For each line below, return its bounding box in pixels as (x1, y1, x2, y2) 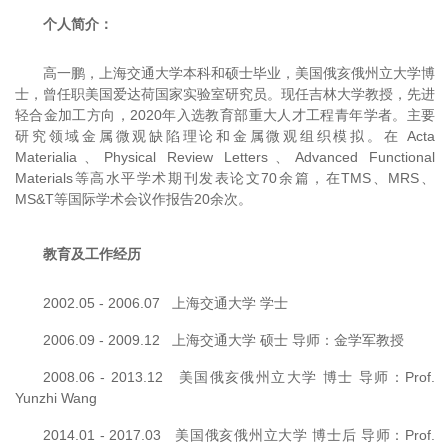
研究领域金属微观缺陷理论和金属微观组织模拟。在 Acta (15, 127, 435, 144)
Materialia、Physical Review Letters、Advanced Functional (15, 148, 435, 165)
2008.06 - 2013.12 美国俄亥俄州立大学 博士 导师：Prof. (43, 368, 435, 385)
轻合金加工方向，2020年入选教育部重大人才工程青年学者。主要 (15, 106, 435, 123)
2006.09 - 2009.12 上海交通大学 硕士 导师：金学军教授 (43, 331, 404, 348)
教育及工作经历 (43, 245, 141, 262)
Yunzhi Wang (15, 389, 97, 406)
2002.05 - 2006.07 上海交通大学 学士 (43, 294, 288, 311)
